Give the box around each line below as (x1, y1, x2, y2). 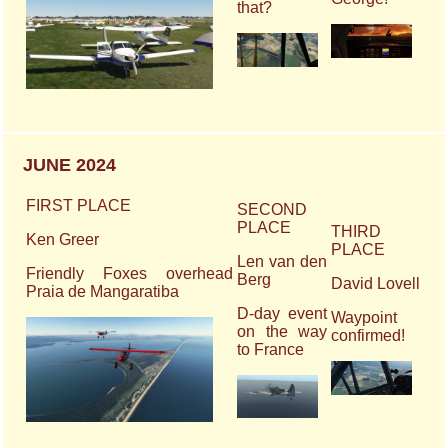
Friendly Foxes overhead (26, 265, 234, 283)
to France (237, 341, 305, 359)
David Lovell (331, 275, 421, 293)
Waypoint (331, 309, 398, 327)
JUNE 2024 (23, 155, 117, 176)
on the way (237, 323, 328, 341)
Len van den (237, 253, 328, 271)
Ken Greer (26, 231, 100, 249)
